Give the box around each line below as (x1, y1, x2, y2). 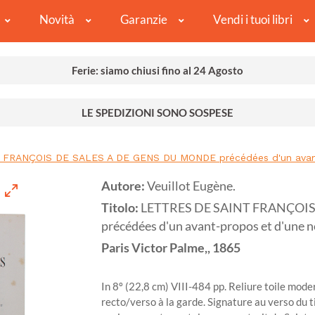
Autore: (101, 179, 147, 194)
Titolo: (101, 200, 141, 216)
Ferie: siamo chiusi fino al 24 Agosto (72, 64, 243, 77)
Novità (39, 12, 75, 27)
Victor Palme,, (131, 240, 210, 256)
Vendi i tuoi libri (212, 12, 292, 27)
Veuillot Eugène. (147, 179, 236, 194)
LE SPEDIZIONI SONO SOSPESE (82, 106, 233, 120)
